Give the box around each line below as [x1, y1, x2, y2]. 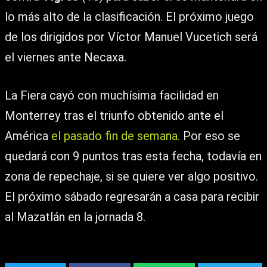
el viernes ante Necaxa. [5, 50, 126, 64]
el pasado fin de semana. [51, 129, 180, 143]
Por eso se [180, 129, 240, 143]
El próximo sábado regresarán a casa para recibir [5, 190, 259, 204]
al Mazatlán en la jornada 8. [5, 210, 145, 224]
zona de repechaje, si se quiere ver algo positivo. [5, 169, 258, 184]
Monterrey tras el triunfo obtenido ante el [5, 108, 223, 123]
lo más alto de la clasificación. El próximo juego [5, 10, 254, 24]
